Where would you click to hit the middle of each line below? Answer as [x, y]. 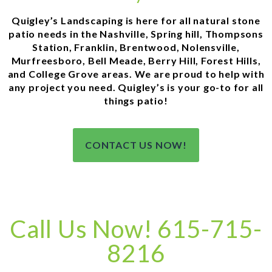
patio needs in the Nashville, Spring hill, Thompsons [136, 33]
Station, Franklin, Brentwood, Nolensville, [136, 47]
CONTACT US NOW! [136, 145]
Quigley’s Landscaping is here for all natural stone [136, 20]
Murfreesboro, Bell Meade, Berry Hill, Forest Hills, [136, 60]
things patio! [136, 100]
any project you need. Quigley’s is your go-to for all [136, 87]
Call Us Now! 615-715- [136, 229]
